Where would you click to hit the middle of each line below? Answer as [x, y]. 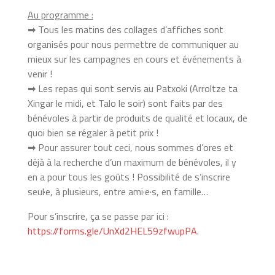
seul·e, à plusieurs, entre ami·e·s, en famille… [118, 191]
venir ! [40, 73]
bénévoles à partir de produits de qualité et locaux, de [137, 118]
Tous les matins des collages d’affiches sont [129, 29]
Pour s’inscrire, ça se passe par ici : [98, 216]
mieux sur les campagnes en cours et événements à [134, 59]
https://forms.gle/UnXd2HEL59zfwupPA [112, 230]
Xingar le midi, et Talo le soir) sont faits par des [125, 103]
